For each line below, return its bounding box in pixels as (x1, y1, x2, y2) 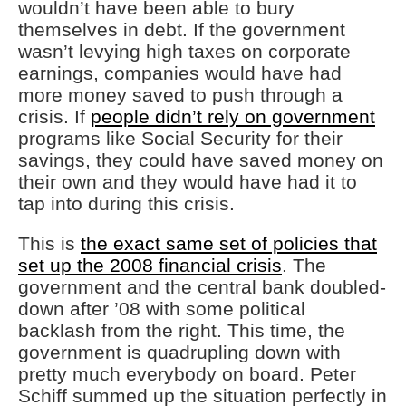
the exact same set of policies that (81, 233, 377, 254)
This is (18, 233, 81, 254)
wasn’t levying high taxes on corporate (18, 41, 351, 62)
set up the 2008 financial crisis (18, 255, 282, 275)
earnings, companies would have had (18, 63, 342, 83)
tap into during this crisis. (18, 193, 235, 214)
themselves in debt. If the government (18, 19, 345, 40)
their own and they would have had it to (18, 171, 357, 192)
